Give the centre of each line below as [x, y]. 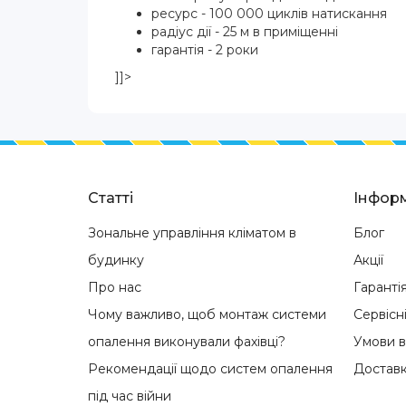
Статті [111, 198]
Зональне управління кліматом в [192, 232]
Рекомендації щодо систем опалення [210, 368]
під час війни [130, 396]
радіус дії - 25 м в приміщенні [245, 31]
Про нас [115, 287]
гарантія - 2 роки [205, 49]
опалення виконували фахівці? [187, 341]
